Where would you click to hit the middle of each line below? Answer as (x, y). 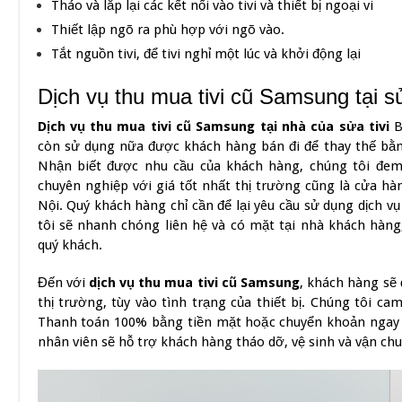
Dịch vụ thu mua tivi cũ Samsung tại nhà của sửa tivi (213, 126)
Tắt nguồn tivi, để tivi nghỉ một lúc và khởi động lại (207, 53)
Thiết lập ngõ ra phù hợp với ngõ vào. (169, 29)
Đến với (63, 282)
